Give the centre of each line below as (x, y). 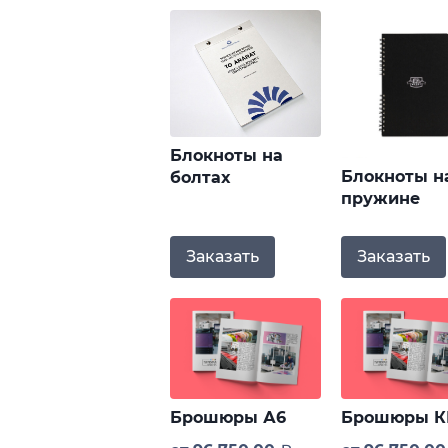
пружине (380, 199)
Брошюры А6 (228, 417)
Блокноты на (227, 155)
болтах (200, 177)
